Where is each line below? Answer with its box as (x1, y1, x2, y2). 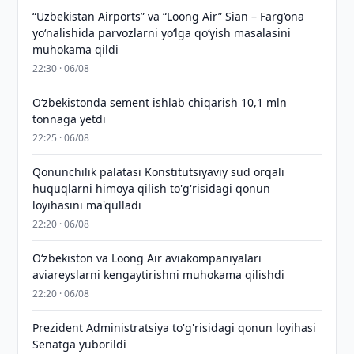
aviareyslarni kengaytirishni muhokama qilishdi (32, 267, 285, 282)
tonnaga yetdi (32, 111, 107, 126)
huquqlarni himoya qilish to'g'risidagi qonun (32, 181, 271, 196)
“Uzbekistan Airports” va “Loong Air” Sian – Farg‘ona (32, 9, 305, 24)
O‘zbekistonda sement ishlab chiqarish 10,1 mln (32, 95, 288, 110)
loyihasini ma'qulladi (32, 198, 142, 213)
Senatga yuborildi (32, 337, 127, 352)
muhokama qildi (32, 42, 119, 57)
